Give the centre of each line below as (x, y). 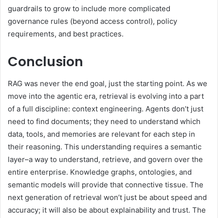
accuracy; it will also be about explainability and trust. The (107, 210)
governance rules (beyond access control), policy (92, 21)
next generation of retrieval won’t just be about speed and (107, 197)
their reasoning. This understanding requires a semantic (105, 146)
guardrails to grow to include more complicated (89, 9)
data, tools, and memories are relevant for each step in (101, 134)
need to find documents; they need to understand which (104, 121)
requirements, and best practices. (66, 34)
